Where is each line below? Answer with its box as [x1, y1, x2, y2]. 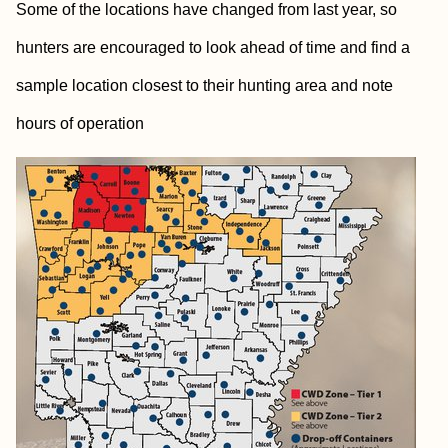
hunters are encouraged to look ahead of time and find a [16, 39, 410, 56]
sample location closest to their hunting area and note [16, 77, 393, 94]
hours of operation [16, 115, 144, 132]
